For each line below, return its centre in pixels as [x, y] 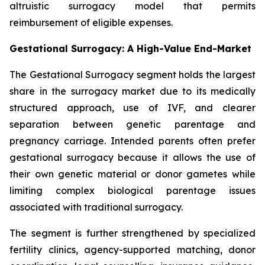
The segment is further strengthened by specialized [132, 233]
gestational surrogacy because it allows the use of [132, 158]
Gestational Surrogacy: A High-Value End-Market [130, 49]
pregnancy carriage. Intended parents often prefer [132, 141]
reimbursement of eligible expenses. [91, 23]
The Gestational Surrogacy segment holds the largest [132, 75]
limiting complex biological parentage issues [132, 191]
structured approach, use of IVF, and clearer [132, 108]
